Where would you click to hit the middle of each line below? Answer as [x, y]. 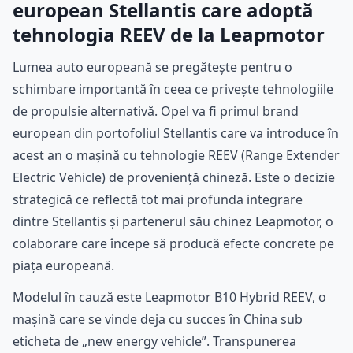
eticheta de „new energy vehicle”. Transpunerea [154, 341]
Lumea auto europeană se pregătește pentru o [152, 67]
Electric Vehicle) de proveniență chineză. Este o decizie [174, 177]
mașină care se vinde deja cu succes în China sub [158, 319]
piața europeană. [63, 265]
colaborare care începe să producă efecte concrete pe [173, 243]
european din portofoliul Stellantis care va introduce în [176, 133]
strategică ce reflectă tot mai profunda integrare [158, 199]
